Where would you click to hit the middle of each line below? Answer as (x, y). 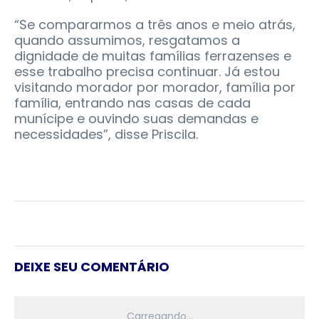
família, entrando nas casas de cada (132, 103)
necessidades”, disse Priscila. (106, 134)
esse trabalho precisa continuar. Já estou (147, 71)
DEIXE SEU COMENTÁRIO (92, 266)
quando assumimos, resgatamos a (127, 40)
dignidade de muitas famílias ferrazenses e (153, 56)
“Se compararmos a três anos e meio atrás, (155, 24)
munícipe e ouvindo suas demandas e (136, 118)
